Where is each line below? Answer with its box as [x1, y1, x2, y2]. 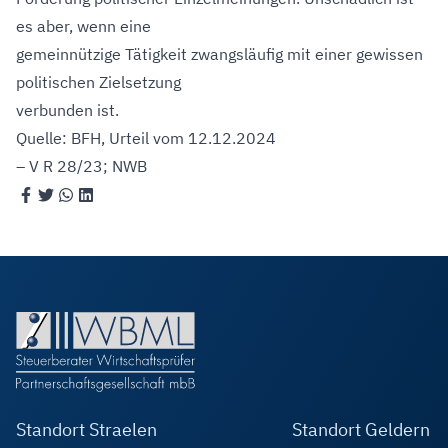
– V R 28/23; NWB [16, 156, 147, 176]
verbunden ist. [16, 100, 119, 120]
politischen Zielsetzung [16, 72, 181, 92]
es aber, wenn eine [16, 16, 151, 36]
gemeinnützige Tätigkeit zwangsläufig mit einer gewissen [16, 44, 423, 64]
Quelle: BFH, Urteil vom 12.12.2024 [16, 128, 276, 148]
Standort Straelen [16, 418, 157, 441]
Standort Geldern [292, 418, 430, 441]
